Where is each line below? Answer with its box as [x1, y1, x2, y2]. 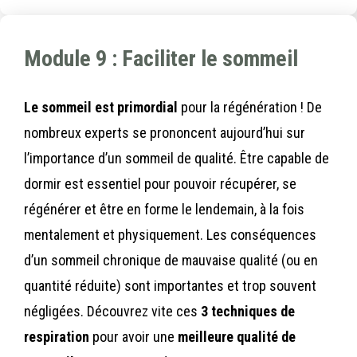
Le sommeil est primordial [24, 99, 178, 116]
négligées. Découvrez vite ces [24, 303, 201, 320]
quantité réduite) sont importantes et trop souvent [24, 277, 316, 295]
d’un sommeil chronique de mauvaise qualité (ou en [24, 252, 318, 269]
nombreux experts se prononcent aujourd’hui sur [24, 124, 305, 142]
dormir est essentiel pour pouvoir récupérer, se [24, 175, 296, 193]
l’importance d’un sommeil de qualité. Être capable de [24, 150, 329, 167]
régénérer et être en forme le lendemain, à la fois [24, 201, 304, 218]
